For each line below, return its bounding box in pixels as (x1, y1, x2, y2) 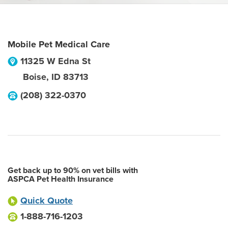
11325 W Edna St (20, 55, 91, 67)
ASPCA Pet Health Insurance (8, 174, 113, 184)
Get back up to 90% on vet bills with (8, 165, 138, 176)
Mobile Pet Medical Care (8, 39, 110, 50)
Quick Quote (20, 195, 73, 206)
